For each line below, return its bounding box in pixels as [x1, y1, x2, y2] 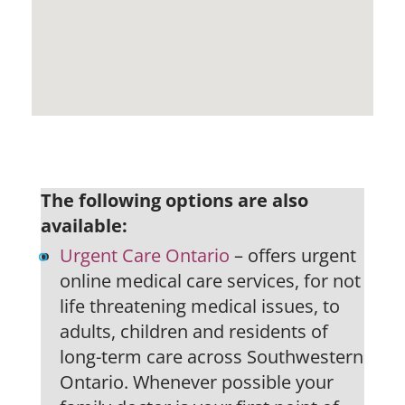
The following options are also [40, 187, 308, 212]
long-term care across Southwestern [59, 344, 363, 369]
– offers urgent [229, 242, 356, 268]
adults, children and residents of [59, 318, 328, 344]
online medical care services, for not [59, 268, 361, 293]
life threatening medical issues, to [59, 293, 340, 318]
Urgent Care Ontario [59, 242, 230, 268]
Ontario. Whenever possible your [59, 369, 334, 394]
